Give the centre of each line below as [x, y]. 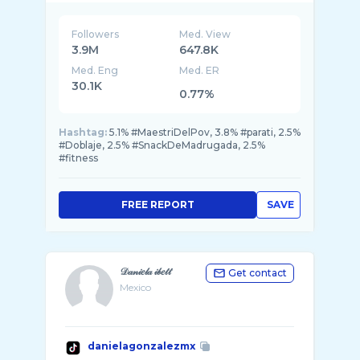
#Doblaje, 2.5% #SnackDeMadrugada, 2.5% [162, 145]
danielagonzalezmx [141, 346]
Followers [95, 34]
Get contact [258, 273]
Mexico [135, 287]
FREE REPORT [157, 205]
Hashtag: [83, 132]
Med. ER [200, 70]
